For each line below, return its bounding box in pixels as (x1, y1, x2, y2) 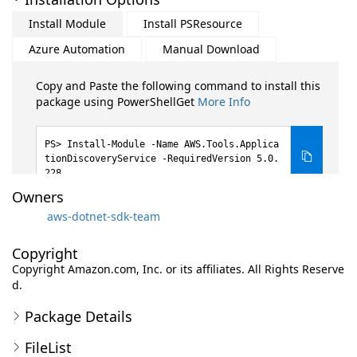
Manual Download (163, 41, 260, 57)
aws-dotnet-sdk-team (47, 208, 160, 224)
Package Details (25, 307, 132, 326)
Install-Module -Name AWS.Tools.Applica (67, 139, 279, 150)
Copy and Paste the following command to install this (36, 78, 320, 93)
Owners (12, 187, 64, 206)
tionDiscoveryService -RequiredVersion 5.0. (45, 153, 279, 164)
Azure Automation (29, 41, 125, 57)
